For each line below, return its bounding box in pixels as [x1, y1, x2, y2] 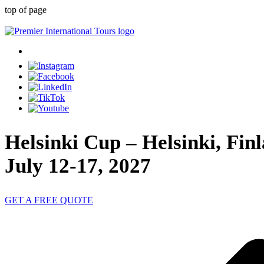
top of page [5, 5, 47, 15]
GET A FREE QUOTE [5, 195, 93, 206]
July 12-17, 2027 [5, 154, 151, 178]
